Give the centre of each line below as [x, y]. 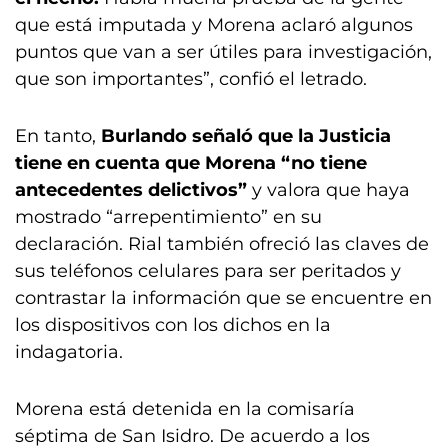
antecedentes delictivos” [131, 190]
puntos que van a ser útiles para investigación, [223, 52]
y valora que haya [328, 190]
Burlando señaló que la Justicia [246, 136]
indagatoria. [69, 352]
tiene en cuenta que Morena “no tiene [191, 163]
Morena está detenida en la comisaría [185, 409]
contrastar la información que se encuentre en [223, 298]
